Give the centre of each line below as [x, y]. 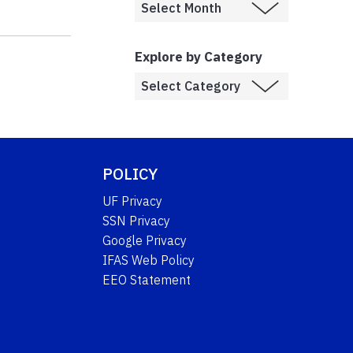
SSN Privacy [137, 220]
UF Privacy [133, 201]
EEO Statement [147, 279]
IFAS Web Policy [149, 260]
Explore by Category [199, 56]
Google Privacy [145, 240]
